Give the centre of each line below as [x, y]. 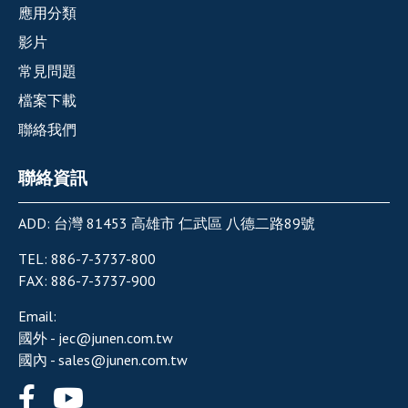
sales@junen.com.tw [123, 360]
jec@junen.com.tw [116, 338]
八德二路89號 [270, 224]
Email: [37, 316]
